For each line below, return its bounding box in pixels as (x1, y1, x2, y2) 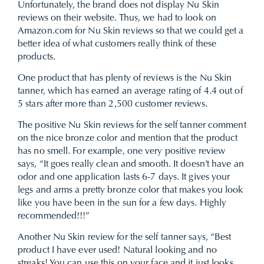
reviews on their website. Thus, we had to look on (18, 14, 216, 23)
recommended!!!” (18, 212, 90, 221)
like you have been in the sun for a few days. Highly (18, 199, 227, 208)
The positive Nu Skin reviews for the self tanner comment (18, 121, 246, 130)
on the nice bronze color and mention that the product (18, 134, 238, 143)
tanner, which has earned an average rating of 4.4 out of (18, 87, 243, 96)
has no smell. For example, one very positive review (18, 147, 226, 156)
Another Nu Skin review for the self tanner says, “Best (18, 233, 232, 242)
